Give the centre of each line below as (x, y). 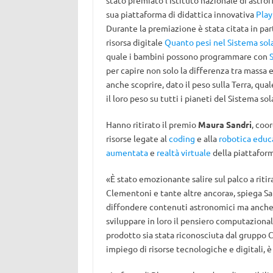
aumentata (127, 152)
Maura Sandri (225, 124)
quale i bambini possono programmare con (187, 56)
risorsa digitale (135, 42)
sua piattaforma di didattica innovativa (181, 14)
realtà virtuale (183, 152)
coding (182, 138)
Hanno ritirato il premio (152, 124)
